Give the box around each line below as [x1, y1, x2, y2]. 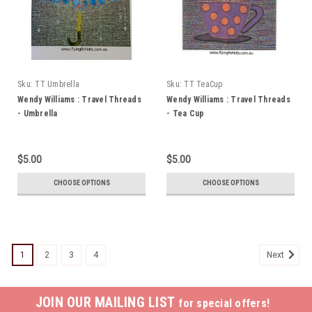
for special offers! [178, 297, 270, 310]
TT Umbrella [35, 79, 79, 89]
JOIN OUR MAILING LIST [35, 294, 179, 311]
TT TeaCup [184, 79, 223, 89]
